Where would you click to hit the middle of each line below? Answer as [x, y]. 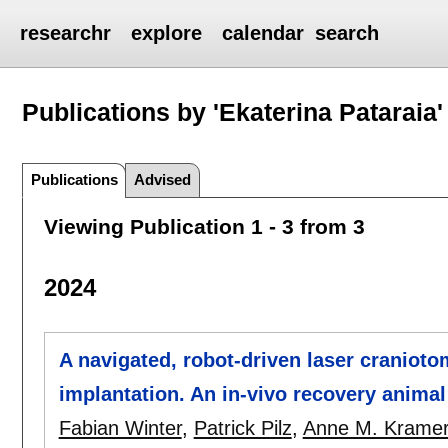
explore [167, 33]
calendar [263, 33]
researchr [66, 33]
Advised [163, 179]
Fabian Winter [120, 428]
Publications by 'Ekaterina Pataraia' [233, 111]
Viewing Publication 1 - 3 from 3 [204, 226]
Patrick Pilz [242, 428]
